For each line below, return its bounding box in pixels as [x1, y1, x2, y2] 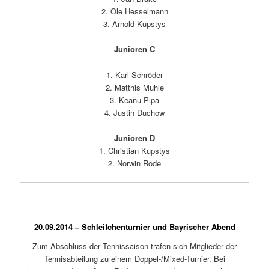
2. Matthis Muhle [105, 81, 164, 93]
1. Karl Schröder [106, 68, 163, 80]
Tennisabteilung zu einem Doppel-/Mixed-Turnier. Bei [44, 252, 225, 264]
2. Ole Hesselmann [101, 5, 168, 17]
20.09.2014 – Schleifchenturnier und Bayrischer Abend [34, 221, 235, 232]
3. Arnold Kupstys [103, 18, 166, 30]
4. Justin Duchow [104, 106, 165, 118]
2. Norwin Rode [108, 157, 161, 169]
